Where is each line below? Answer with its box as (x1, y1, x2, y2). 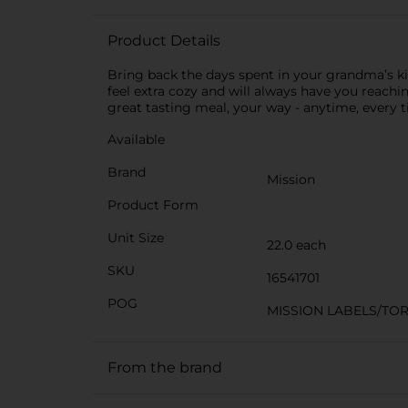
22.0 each (267, 237, 326, 253)
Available (107, 131, 165, 148)
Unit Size (107, 229, 164, 246)
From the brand (107, 359, 222, 376)
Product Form (107, 197, 199, 213)
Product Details (107, 32, 220, 49)
